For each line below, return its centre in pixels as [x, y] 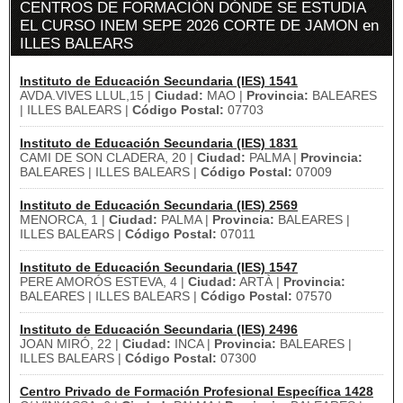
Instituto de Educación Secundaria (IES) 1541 [159, 81]
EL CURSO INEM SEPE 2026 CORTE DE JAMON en [199, 26]
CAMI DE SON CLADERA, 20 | [108, 157]
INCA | [193, 344]
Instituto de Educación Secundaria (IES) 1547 [159, 267]
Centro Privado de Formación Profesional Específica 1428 [197, 391]
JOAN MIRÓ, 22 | [71, 344]
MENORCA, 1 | [64, 219]
